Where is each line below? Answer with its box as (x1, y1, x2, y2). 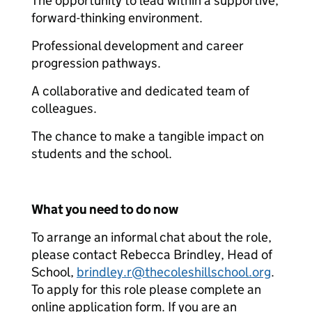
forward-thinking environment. (31, 10, 203, 26)
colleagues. (31, 100, 97, 116)
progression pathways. (31, 55, 161, 71)
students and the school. (31, 146, 172, 162)
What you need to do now (31, 201, 178, 217)
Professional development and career (31, 38, 244, 54)
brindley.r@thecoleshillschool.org (77, 264, 271, 280)
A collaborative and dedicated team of (31, 83, 249, 99)
